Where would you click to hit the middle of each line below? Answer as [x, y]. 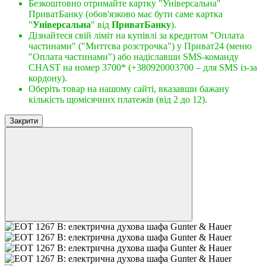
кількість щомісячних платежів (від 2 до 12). [118, 99]
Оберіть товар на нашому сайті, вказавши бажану [129, 88]
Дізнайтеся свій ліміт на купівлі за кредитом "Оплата [136, 35]
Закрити [24, 121]
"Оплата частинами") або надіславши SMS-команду [134, 56]
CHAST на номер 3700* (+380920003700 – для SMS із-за [143, 67]
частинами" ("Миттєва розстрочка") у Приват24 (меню [140, 46]
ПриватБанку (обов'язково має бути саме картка [126, 14]
